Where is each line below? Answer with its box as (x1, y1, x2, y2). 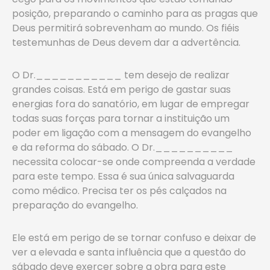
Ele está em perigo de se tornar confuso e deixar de (12, 231, 256, 245)
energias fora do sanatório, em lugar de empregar (12, 97, 250, 111)
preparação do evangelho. (12, 198, 138, 212)
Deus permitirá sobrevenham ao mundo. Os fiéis (12, 21, 239, 35)
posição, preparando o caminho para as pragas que (12, 7, 258, 20)
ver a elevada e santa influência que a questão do (12, 245, 246, 259)
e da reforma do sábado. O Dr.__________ (12, 140, 233, 154)
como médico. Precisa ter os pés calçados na (12, 184, 227, 198)
